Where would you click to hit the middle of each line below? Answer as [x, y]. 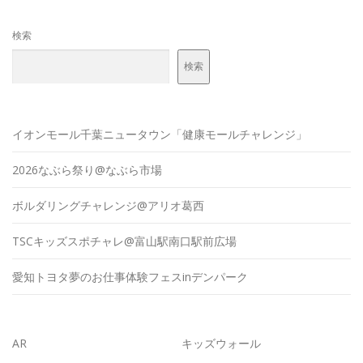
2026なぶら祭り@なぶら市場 [87, 169]
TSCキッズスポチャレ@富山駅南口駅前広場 [124, 241]
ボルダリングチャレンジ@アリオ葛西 [108, 205]
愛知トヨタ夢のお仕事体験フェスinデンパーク [130, 276]
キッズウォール [221, 343]
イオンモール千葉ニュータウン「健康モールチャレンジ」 [160, 134]
